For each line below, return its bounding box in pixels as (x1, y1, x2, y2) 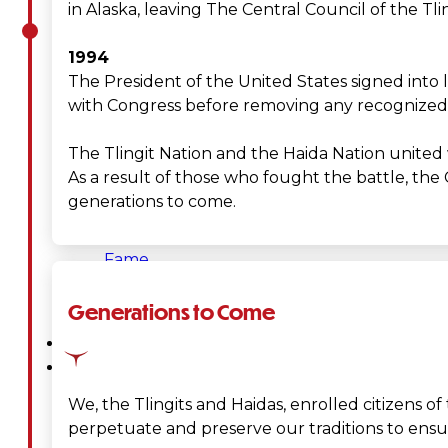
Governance (94, 358, 199, 377)
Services (94, 334, 168, 353)
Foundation (104, 106, 198, 125)
